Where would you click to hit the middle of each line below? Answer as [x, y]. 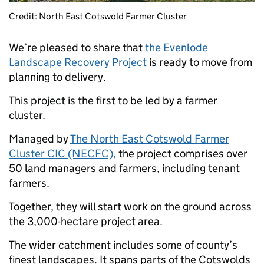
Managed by [39, 139]
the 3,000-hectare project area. [87, 222]
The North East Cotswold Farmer [150, 139]
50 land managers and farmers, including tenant [124, 169]
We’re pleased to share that [77, 48]
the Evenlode [176, 48]
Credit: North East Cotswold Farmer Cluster [98, 16]
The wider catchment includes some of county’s [123, 245]
